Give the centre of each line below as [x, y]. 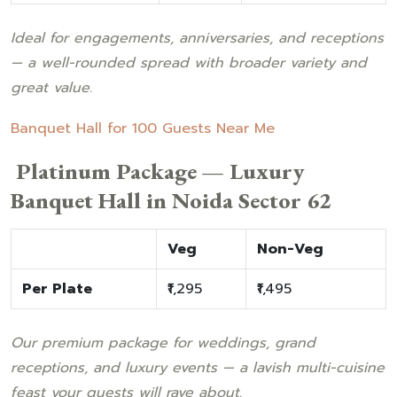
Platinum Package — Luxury [157, 171]
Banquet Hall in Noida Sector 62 [171, 200]
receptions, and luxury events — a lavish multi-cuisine [198, 367]
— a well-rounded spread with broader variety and [189, 62]
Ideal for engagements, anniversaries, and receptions [197, 38]
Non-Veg [290, 249]
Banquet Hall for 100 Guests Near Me [143, 128]
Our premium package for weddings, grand [163, 343]
